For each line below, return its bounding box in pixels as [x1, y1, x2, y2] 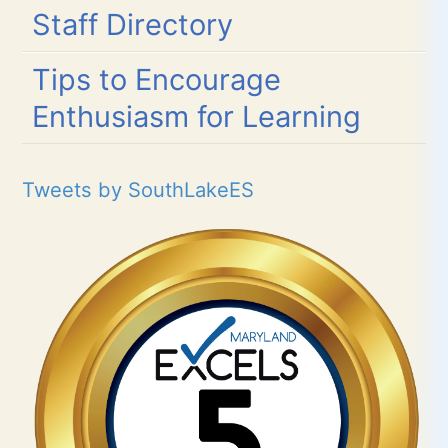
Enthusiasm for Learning [32, 99, 362, 135]
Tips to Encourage [32, 62, 282, 98]
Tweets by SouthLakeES [22, 177, 255, 203]
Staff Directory [32, 7, 234, 43]
